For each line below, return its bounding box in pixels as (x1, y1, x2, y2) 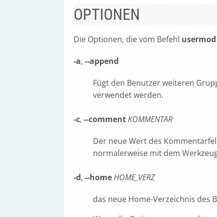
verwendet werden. (93, 90, 163, 100)
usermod (182, 34, 216, 45)
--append (85, 56, 119, 66)
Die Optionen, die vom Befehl (74, 34, 182, 45)
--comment (84, 114, 126, 124)
